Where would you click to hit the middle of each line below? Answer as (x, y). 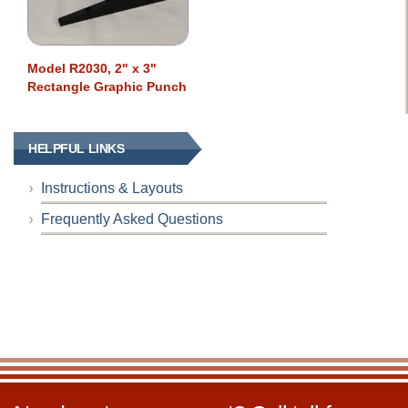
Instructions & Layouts (112, 189)
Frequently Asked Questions (132, 219)
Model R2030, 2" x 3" (92, 69)
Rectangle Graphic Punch (107, 87)
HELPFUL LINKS (76, 149)
